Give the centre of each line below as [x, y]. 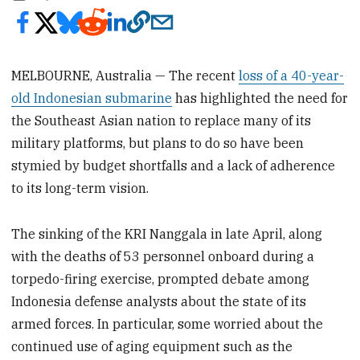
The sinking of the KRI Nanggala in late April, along [167, 233]
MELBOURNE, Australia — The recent [125, 75]
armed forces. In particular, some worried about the [168, 323]
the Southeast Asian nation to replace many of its [162, 120]
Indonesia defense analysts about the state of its [159, 301]
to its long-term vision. [80, 188]
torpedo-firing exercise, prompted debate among [161, 278]
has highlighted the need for [260, 98]
